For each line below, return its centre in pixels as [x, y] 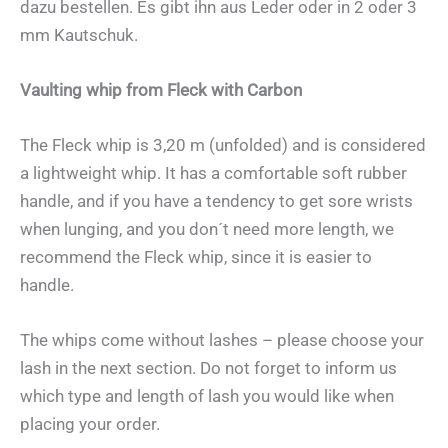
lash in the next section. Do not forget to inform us [208, 368]
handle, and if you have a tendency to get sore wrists [216, 201]
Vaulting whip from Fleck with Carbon [161, 90]
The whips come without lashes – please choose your [222, 340]
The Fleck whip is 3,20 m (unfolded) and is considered [223, 145]
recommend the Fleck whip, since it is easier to [196, 257]
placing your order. [92, 424]
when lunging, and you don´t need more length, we [207, 229]
